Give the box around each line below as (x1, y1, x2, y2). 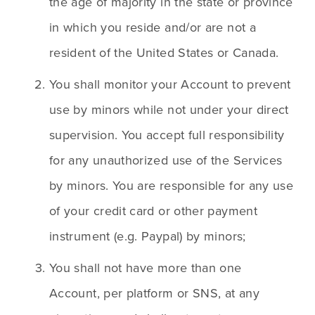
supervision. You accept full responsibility (49, 126, 285, 144)
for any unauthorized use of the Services (49, 151, 283, 169)
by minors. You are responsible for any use (49, 176, 294, 195)
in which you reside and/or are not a (49, 18, 256, 37)
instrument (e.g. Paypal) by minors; (49, 227, 246, 245)
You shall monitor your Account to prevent (49, 75, 291, 94)
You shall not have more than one (49, 259, 242, 277)
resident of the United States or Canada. (49, 44, 283, 62)
